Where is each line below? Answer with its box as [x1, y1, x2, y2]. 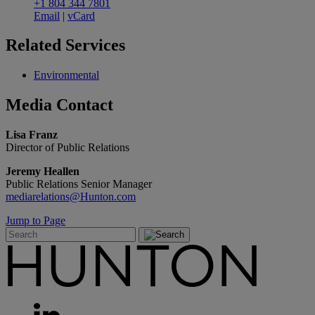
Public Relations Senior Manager [6, 178, 152, 191]
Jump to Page [6, 214, 65, 227]
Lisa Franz [6, 129, 58, 141]
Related [6, 36, 65, 55]
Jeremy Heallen [6, 165, 79, 178]
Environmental [34, 69, 99, 82]
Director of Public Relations [6, 141, 129, 154]
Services [65, 36, 125, 55]
